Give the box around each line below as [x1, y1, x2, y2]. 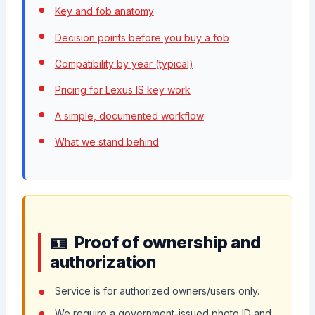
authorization [49, 251, 156, 272]
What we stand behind [54, 136, 159, 148]
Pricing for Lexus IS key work [54, 83, 191, 96]
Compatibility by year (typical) [54, 57, 193, 70]
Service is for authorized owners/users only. [54, 285, 259, 297]
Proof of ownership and [74, 231, 261, 252]
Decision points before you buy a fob [54, 31, 229, 44]
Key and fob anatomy [54, 5, 154, 18]
